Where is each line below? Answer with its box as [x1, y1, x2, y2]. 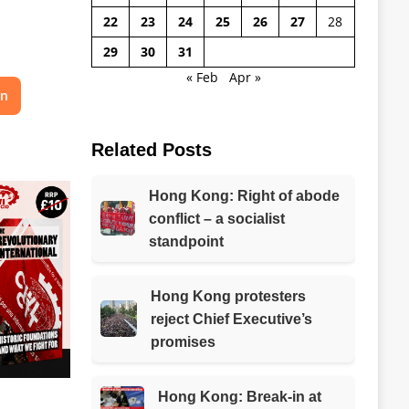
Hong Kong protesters [151, 288, 307, 304]
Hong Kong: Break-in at [157, 388, 321, 404]
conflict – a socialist [149, 210, 286, 226]
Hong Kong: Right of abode [149, 187, 341, 204]
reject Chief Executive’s [151, 310, 313, 327]
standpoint [149, 233, 225, 249]
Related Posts [90, 139, 212, 160]
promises [151, 333, 216, 350]
